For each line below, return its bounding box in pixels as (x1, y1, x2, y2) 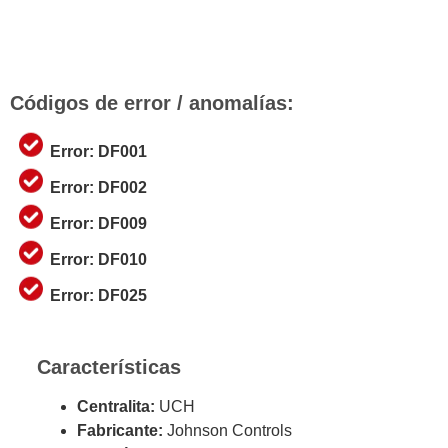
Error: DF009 (50, 214, 147, 232)
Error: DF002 (50, 178, 147, 196)
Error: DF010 (50, 250, 147, 268)
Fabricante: (76, 422, 167, 440)
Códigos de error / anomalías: (10, 91, 294, 114)
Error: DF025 (50, 286, 147, 304)
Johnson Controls (166, 422, 292, 440)
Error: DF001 (50, 142, 147, 160)
